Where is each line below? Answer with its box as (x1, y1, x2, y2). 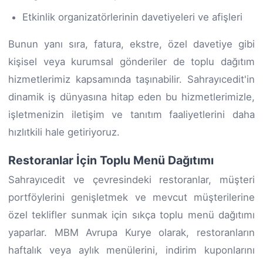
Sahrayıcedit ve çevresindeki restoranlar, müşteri (8, 173, 255, 186)
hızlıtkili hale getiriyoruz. (8, 126, 120, 138)
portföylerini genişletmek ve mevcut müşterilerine (8, 191, 255, 203)
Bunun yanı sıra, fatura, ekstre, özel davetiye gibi (8, 38, 255, 50)
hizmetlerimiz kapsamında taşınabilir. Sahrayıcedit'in (8, 73, 255, 85)
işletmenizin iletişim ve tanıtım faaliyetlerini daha (8, 108, 255, 120)
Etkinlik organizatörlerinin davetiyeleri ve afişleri (22, 11, 242, 23)
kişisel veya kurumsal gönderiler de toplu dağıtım (8, 55, 255, 68)
